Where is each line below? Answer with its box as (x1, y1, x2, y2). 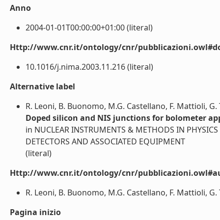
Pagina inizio (10, 207, 61, 218)
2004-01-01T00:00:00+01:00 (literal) (26, 22, 153, 33)
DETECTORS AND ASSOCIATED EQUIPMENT (26, 136, 185, 147)
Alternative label (10, 81, 75, 92)
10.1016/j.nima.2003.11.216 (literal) (26, 61, 153, 72)
